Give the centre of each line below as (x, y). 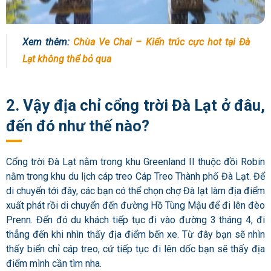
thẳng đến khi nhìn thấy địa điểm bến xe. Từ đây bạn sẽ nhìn (135, 234)
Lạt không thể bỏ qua (67, 59)
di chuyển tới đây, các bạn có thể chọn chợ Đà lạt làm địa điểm (135, 191)
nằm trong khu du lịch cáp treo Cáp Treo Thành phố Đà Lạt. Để (135, 176)
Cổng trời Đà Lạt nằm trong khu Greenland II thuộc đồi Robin (135, 162)
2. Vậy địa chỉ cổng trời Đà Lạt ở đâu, (135, 106)
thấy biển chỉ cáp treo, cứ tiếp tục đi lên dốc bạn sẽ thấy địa (135, 249)
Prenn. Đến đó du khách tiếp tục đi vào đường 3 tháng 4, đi (135, 220)
